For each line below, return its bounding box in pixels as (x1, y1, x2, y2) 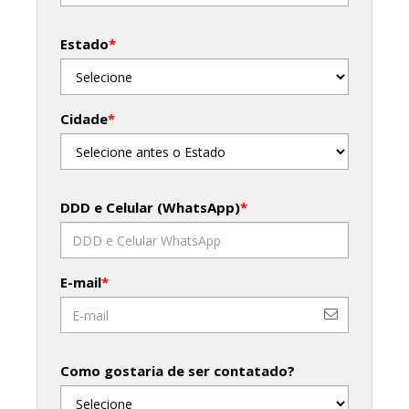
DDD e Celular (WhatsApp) (60, 198, 240, 216)
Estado (60, 35, 109, 53)
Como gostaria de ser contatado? (60, 362, 295, 380)
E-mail (60, 273, 101, 291)
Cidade (60, 110, 108, 128)
